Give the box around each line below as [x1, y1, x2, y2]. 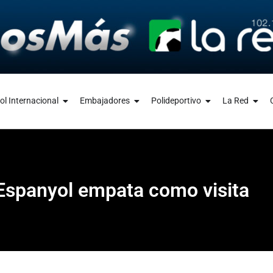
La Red [222, 96, 249, 106]
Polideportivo [151, 96, 201, 106]
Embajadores [79, 96, 130, 106]
